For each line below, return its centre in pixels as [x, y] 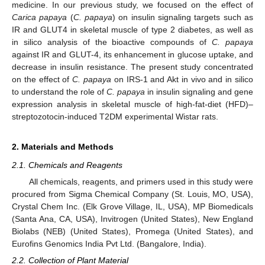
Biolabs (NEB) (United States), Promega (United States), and [132, 231]
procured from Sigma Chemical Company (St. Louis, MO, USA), [132, 194]
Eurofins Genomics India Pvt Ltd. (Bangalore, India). [109, 243]
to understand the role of [59, 91]
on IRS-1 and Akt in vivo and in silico [182, 79]
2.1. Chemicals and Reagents [67, 165]
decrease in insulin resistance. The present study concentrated [132, 67]
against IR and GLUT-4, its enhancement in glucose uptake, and [132, 54]
